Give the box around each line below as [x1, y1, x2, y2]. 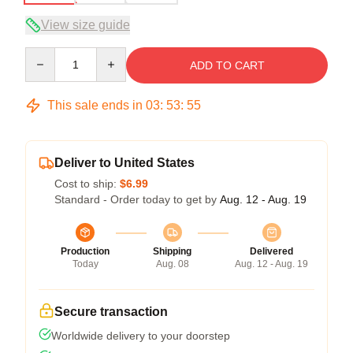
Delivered [250, 245, 293, 257]
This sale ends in [44, 98, 146, 112]
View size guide [41, 17, 130, 32]
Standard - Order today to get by [54, 192, 220, 206]
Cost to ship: [54, 176, 120, 190]
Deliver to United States [54, 155, 195, 169]
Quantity [24, 47, 66, 61]
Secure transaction [54, 304, 168, 318]
